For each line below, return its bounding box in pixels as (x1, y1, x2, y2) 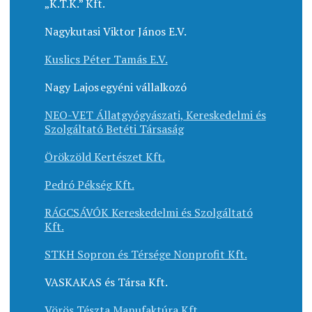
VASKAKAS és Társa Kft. (44, 274, 168, 290)
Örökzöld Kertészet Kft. (44, 149, 165, 165)
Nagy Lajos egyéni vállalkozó (44, 79, 187, 95)
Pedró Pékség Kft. (44, 177, 134, 193)
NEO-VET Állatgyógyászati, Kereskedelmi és (44, 107, 266, 123)
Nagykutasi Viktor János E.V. (44, 24, 187, 40)
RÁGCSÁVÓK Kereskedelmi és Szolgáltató (44, 205, 253, 221)
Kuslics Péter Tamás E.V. (44, 52, 168, 68)
